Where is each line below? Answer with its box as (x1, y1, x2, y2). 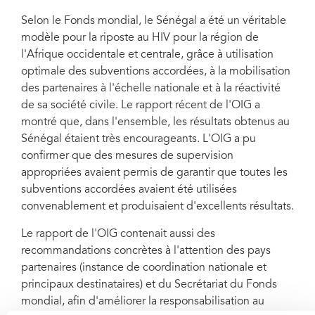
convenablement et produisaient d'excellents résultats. (21, 201, 294, 212)
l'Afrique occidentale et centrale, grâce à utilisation (21, 49, 274, 60)
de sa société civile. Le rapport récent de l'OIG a (21, 100, 260, 111)
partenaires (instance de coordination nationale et (21, 262, 266, 274)
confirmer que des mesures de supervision (21, 150, 233, 162)
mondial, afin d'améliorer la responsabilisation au (21, 296, 264, 307)
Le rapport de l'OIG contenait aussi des (21, 229, 215, 240)
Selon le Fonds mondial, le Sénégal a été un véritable (21, 15, 286, 27)
